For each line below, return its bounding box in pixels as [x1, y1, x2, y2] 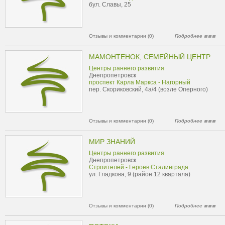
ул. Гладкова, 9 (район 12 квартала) [89, 171, 190, 178]
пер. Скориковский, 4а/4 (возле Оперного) [89, 86, 208, 93]
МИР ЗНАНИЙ [89, 138, 135, 146]
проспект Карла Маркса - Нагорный [89, 79, 190, 86]
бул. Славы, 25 [89, 1, 131, 8]
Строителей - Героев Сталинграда [89, 164, 188, 171]
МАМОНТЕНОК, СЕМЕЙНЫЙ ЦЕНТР [89, 53, 210, 61]
